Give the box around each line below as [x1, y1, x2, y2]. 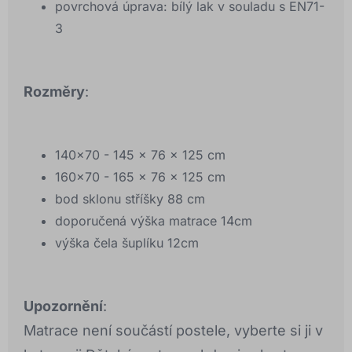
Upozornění [24, 298, 103, 315]
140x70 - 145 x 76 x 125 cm [55, 147, 225, 163]
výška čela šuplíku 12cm [55, 235, 203, 251]
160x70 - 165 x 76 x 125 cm [55, 169, 225, 185]
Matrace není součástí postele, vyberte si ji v [24, 322, 323, 339]
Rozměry [24, 83, 85, 101]
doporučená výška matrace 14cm [55, 213, 252, 229]
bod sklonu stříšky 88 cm [55, 191, 205, 207]
